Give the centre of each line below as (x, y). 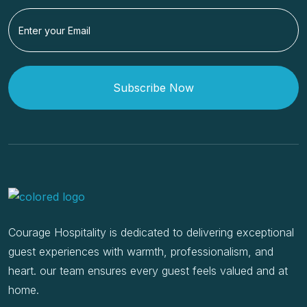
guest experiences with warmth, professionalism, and (141, 252)
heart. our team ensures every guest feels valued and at (148, 271)
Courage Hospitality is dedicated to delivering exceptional (151, 233)
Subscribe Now (153, 87)
